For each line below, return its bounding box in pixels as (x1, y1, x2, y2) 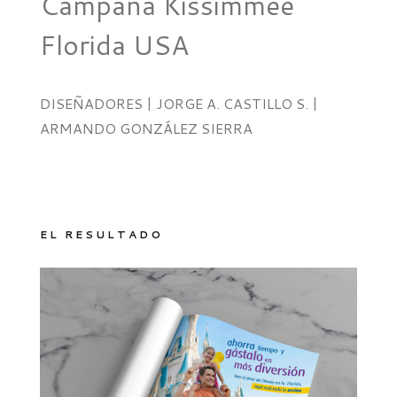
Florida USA (39, 25, 189, 64)
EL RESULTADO (39, 226, 163, 242)
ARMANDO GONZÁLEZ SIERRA (39, 117, 253, 138)
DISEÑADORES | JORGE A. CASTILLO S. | (39, 92, 318, 113)
